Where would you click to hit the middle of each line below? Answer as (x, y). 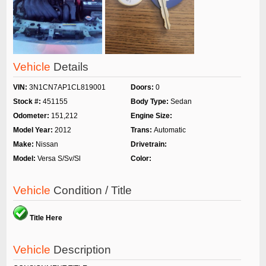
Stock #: (28, 102)
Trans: (142, 130)
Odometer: (32, 116)
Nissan (47, 145)
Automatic (170, 130)
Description (82, 250)
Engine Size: (151, 116)
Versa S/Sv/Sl (59, 159)
